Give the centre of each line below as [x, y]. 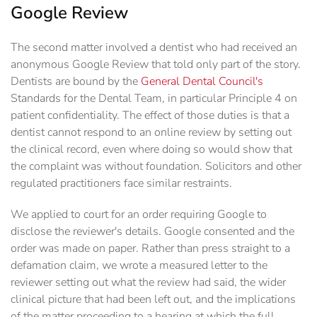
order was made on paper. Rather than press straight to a [150, 249]
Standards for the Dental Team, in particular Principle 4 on [154, 99]
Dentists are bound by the [76, 82]
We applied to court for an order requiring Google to [139, 215]
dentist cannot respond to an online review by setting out [151, 133]
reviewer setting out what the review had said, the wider [148, 283]
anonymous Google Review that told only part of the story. [156, 65]
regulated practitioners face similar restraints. [121, 184]
